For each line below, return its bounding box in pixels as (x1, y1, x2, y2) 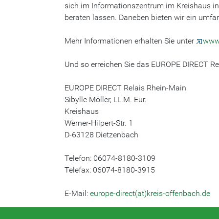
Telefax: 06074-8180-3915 (65, 165, 155, 175)
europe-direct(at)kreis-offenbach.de (90, 189, 210, 198)
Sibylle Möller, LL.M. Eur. (65, 95, 147, 104)
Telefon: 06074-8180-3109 (65, 153, 155, 163)
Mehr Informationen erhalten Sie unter (65, 36, 196, 45)
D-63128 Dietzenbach (65, 130, 138, 139)
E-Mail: (65, 189, 90, 198)
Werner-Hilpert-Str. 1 (65, 118, 133, 128)
